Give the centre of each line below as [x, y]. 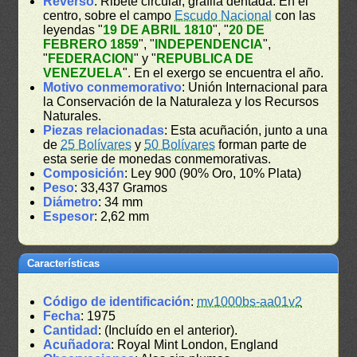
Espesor [69, 217]
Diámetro [71, 202]
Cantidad [71, 331]
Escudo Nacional [224, 16]
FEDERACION [91, 59]
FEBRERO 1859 [91, 45]
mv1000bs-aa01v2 [250, 302]
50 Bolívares [180, 145]
